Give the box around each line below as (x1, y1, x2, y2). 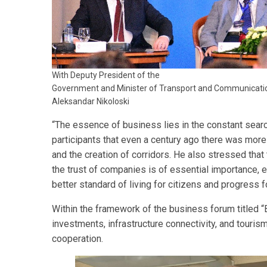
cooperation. (52, 233, 103, 245)
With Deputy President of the (52, 70, 160, 80)
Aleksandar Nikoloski (52, 97, 129, 107)
